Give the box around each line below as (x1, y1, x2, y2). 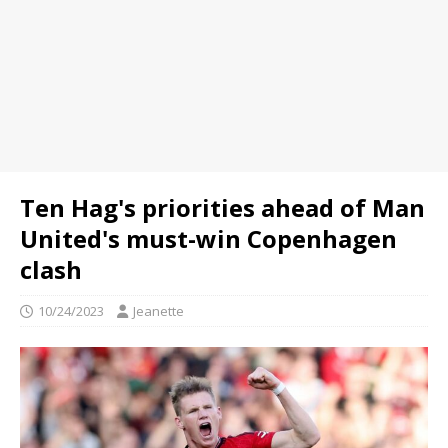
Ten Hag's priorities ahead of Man (20, 191, 425, 224)
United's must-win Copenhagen (20, 222, 397, 255)
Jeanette (133, 302, 184, 320)
